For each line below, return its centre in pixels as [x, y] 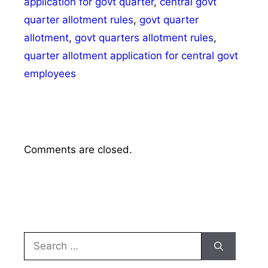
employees [50, 73]
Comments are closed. [78, 149]
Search [40, 239]
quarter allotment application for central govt [131, 55]
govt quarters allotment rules [144, 37]
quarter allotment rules [79, 19]
